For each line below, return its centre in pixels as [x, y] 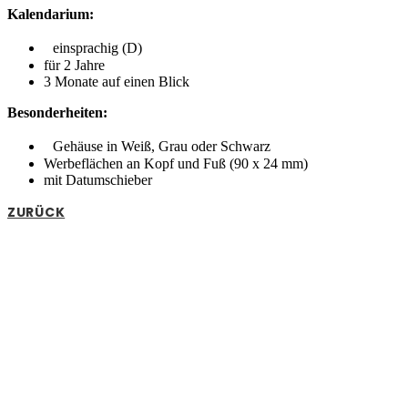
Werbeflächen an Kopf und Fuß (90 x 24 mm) [176, 164]
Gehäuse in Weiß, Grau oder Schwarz [157, 147]
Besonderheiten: [57, 113]
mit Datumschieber [98, 180]
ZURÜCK [36, 213]
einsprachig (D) [93, 48]
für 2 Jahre [74, 66]
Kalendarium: [51, 15]
